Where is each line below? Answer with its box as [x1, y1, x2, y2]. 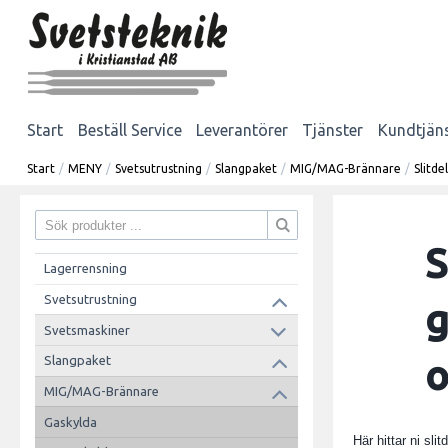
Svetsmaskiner [43, 322, 130, 337]
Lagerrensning [43, 261, 127, 276]
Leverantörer [195, 120, 288, 139]
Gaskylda [43, 414, 97, 429]
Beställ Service [77, 120, 182, 139]
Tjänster [302, 120, 364, 139]
